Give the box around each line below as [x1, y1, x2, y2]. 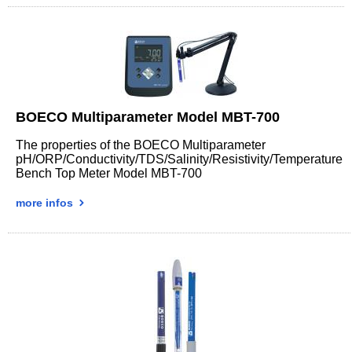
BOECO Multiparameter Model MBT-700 [16, 108, 280, 125]
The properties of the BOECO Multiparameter [16, 137, 266, 152]
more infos [16, 196, 76, 209]
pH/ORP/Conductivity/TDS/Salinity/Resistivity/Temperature [16, 152, 343, 166]
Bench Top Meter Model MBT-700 [16, 166, 202, 180]
